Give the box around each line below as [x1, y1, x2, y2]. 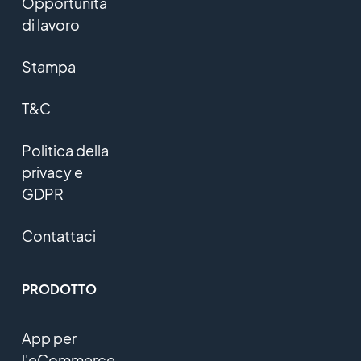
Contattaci [21, 226, 96, 245]
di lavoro [21, 15, 80, 34]
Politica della [21, 141, 109, 160]
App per [21, 329, 77, 347]
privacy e [21, 163, 83, 181]
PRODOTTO [21, 280, 97, 297]
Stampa [21, 57, 76, 76]
